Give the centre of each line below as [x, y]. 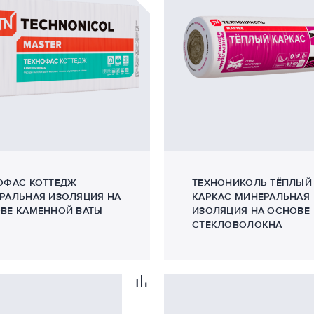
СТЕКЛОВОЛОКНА [237, 225]
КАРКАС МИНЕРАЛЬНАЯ [251, 197]
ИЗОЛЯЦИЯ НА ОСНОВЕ [251, 211]
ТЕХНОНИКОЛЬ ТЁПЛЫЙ [252, 183]
